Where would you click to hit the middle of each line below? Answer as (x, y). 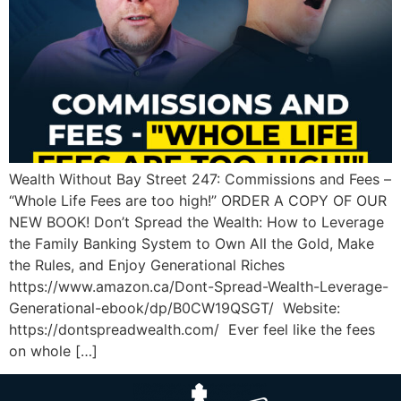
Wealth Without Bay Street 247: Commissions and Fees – (200, 179)
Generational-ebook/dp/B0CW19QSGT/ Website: (175, 307)
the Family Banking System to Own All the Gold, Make (192, 243)
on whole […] (53, 350)
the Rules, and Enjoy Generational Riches (147, 264)
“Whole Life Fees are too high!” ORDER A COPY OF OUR (198, 200)
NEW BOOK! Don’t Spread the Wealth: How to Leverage (196, 222)
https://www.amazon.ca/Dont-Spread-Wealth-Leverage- (199, 286)
